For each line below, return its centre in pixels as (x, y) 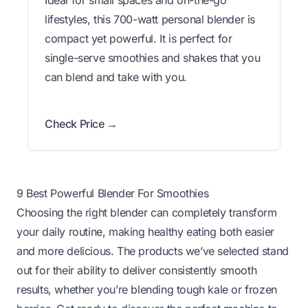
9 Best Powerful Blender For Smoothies (113, 193)
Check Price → (81, 123)
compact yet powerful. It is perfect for (139, 38)
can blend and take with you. (116, 77)
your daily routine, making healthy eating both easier (145, 231)
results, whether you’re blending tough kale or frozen (147, 289)
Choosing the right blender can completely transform (147, 212)
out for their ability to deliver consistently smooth (137, 270)
